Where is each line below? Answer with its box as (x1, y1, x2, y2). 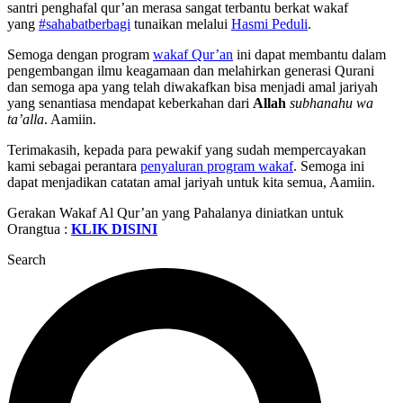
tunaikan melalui (130, 16, 231, 32)
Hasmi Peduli (231, 16, 308, 32)
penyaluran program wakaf (140, 158, 293, 175)
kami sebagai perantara (7, 158, 140, 175)
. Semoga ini (293, 158, 364, 175)
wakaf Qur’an (153, 47, 233, 63)
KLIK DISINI (71, 221, 157, 237)
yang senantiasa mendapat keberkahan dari (7, 95, 253, 112)
